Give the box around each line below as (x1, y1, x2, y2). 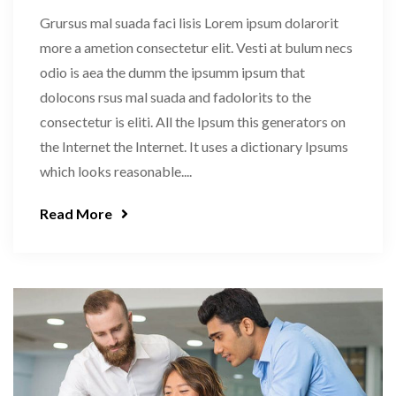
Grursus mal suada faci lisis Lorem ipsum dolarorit (40, 14, 339, 32)
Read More (40, 205, 112, 223)
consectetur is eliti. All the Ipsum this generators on (40, 113, 346, 131)
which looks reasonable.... (40, 163, 192, 180)
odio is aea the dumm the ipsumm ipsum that (40, 64, 305, 81)
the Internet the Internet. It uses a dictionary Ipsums (40, 138, 348, 156)
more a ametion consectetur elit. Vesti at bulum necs (40, 39, 353, 57)
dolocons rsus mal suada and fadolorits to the (40, 88, 311, 106)
